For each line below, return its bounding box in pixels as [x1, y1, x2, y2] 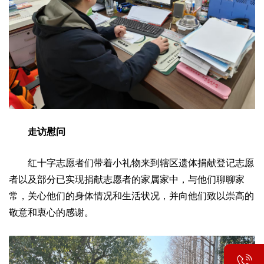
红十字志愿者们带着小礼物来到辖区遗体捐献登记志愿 [9, 158, 254, 169]
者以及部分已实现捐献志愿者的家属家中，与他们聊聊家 [9, 174, 245, 185]
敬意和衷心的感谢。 [9, 207, 94, 218]
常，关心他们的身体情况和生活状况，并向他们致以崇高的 [9, 191, 254, 202]
